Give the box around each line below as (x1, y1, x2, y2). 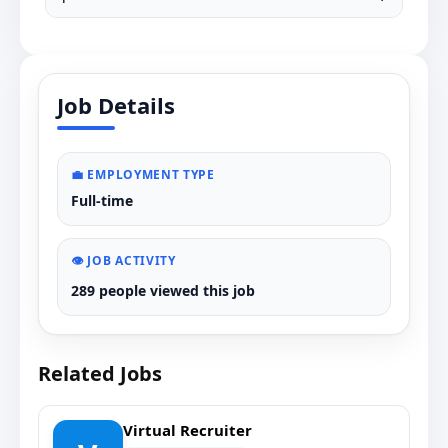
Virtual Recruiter (123, 420, 252, 440)
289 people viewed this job (71, 281, 255, 300)
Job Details (57, 90, 175, 120)
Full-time (71, 191, 133, 210)
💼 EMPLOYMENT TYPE (71, 166, 215, 183)
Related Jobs (38, 360, 162, 387)
